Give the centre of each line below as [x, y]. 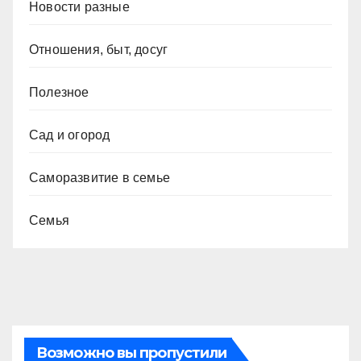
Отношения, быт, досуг [99, 49]
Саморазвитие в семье [100, 177]
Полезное [59, 92]
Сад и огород [70, 135]
